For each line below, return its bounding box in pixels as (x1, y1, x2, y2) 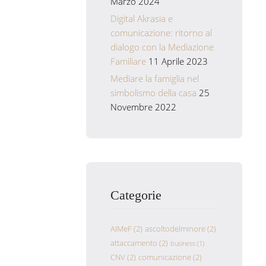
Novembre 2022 (110, 100, 176, 113)
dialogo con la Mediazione (110, 40, 214, 53)
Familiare (110, 55, 146, 67)
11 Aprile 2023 (148, 55, 208, 67)
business (170, 239, 195, 248)
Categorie (110, 187, 161, 202)
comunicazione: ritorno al (110, 26, 212, 39)
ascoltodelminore (144, 223, 205, 235)
